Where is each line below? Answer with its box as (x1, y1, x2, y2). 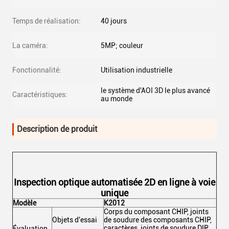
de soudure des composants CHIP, (104, 216, 212, 224)
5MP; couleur (101, 41, 143, 50)
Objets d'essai (52, 216, 97, 224)
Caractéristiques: (12, 90, 67, 99)
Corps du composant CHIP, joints (104, 208, 209, 216)
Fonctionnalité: (12, 66, 61, 74)
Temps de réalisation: (12, 17, 81, 25)
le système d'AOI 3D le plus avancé (101, 86, 210, 95)
